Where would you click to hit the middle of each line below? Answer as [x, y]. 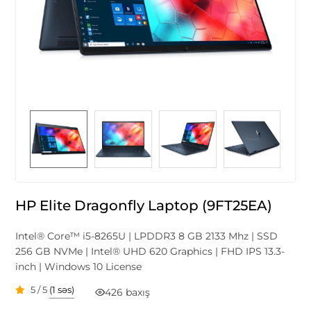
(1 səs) [62, 290]
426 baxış [128, 292]
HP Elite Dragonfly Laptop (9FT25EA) [144, 205]
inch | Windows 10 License [79, 266]
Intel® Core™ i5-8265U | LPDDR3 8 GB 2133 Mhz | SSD [147, 236]
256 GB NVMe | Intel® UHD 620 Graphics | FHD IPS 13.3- [150, 251]
